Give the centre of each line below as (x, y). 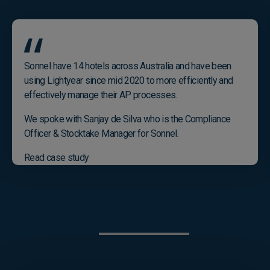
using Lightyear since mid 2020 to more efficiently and (129, 81)
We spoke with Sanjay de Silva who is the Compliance (127, 119)
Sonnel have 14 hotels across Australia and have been (128, 66)
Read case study (57, 158)
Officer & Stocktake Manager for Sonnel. (102, 134)
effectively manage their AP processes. (101, 95)
